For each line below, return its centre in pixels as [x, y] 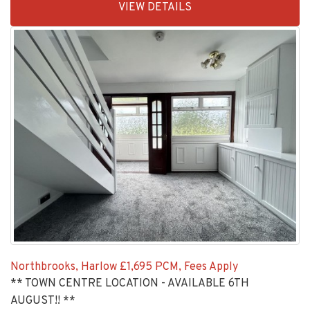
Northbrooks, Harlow [64, 267]
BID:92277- [38, 14]
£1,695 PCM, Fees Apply [179, 267]
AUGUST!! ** [43, 301]
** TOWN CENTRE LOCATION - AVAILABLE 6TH [130, 284]
